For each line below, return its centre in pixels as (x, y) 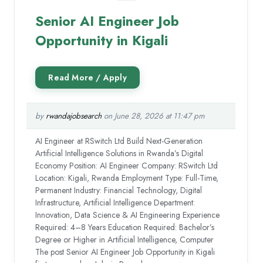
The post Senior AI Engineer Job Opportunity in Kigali (125, 252)
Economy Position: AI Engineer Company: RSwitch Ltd (127, 166)
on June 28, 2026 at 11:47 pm (154, 116)
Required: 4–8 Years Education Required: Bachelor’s (125, 227)
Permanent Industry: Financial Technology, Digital (119, 190)
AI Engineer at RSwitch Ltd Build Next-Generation (119, 141)
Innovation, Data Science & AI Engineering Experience (128, 215)
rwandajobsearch (74, 116)
